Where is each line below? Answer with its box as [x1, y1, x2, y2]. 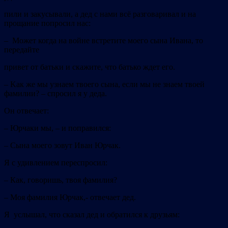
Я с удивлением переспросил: [4, 158, 107, 167]
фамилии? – [4, 89, 47, 98]
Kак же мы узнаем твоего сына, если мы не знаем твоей [10, 80, 205, 89]
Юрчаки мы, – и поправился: [10, 124, 111, 133]
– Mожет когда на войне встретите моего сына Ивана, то [4, 36, 203, 45]
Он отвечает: [4, 106, 49, 116]
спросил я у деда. [47, 89, 107, 98]
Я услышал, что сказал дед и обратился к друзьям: [4, 210, 180, 219]
